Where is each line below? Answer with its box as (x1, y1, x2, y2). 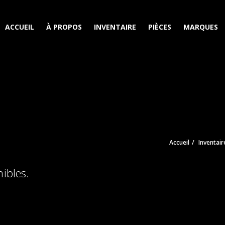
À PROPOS (46, 22, 82, 32)
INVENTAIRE (94, 22, 136, 32)
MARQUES (183, 22, 218, 32)
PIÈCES (148, 22, 171, 32)
